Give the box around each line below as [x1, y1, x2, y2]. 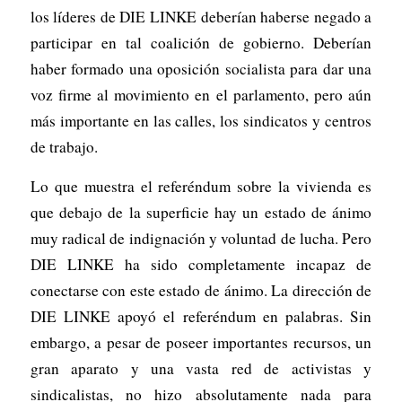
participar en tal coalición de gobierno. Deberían [30, 31, 372, 53]
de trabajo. [30, 135, 98, 157]
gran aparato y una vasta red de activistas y [30, 357, 372, 379]
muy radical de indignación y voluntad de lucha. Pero [30, 227, 372, 249]
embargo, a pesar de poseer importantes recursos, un [30, 331, 372, 353]
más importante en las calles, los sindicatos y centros [30, 109, 372, 131]
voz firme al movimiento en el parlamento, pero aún [30, 83, 372, 105]
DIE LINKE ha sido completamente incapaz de [30, 253, 372, 275]
